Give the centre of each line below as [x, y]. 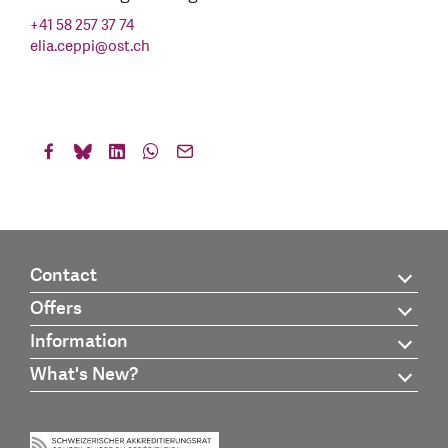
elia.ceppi [62, 46]
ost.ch [129, 46]
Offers [56, 309]
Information [79, 342]
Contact [63, 276]
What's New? [84, 375]
